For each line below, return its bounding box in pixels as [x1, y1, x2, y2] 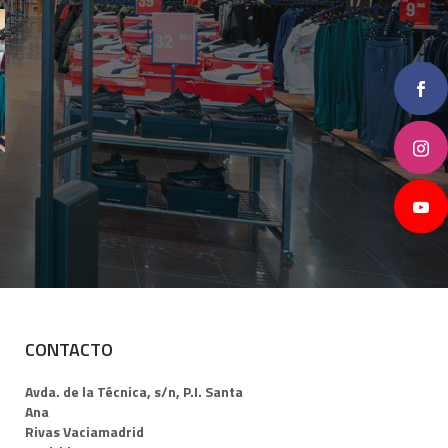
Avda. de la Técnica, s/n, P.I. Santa [25, 381, 244, 403]
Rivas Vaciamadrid [25, 421, 145, 443]
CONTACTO [25, 336, 114, 364]
